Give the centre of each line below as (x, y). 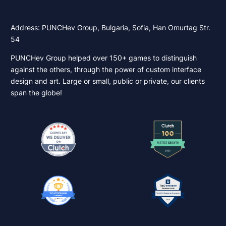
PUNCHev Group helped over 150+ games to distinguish (103, 58)
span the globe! (36, 93)
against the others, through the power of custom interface (106, 69)
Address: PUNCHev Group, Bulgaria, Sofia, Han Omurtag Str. (110, 27)
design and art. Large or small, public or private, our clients (107, 81)
